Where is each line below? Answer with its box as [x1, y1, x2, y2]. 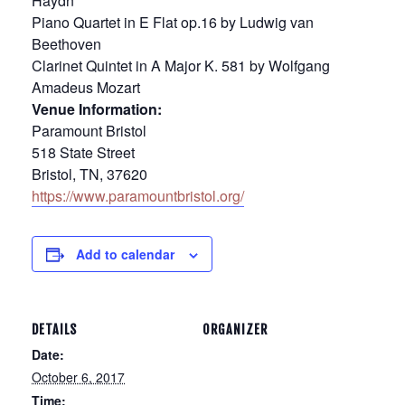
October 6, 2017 [32, 368, 125, 386]
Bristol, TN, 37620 [32, 164, 147, 184]
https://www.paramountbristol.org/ [32, 185, 244, 206]
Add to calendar [76, 245, 174, 263]
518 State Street [32, 142, 135, 163]
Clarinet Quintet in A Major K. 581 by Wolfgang [32, 55, 330, 76]
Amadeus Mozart [32, 77, 140, 98]
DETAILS [32, 322, 77, 337]
